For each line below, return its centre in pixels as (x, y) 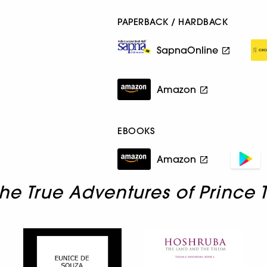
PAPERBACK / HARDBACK (173, 21)
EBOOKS (136, 131)
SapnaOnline (188, 50)
